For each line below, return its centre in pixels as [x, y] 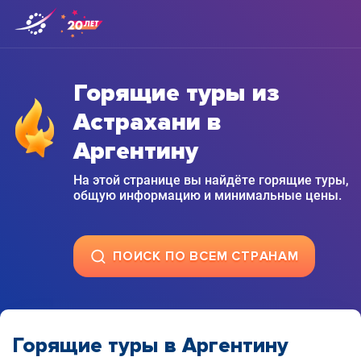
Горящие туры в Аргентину [150, 346]
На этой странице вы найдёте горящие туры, [211, 180]
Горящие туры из [176, 93]
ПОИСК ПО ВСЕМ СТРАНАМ [206, 256]
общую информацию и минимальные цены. [207, 195]
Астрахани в [147, 122]
